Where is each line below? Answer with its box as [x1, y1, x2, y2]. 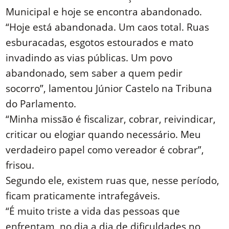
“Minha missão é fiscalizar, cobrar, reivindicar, [6, 112, 216, 126]
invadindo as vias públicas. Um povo [6, 51, 173, 65]
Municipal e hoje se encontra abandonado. [6, 5, 202, 19]
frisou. [6, 158, 35, 172]
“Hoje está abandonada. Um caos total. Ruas [6, 20, 210, 34]
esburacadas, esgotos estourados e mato [6, 35, 194, 50]
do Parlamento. [6, 97, 77, 111]
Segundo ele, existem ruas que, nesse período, [6, 173, 220, 188]
